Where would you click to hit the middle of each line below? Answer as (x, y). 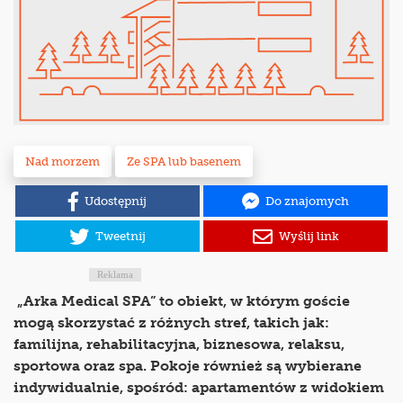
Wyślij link (309, 237)
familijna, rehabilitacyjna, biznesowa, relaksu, (179, 345)
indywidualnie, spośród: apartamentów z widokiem (199, 388)
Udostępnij (116, 201)
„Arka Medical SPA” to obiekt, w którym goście (182, 301)
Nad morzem (63, 162)
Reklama (115, 275)
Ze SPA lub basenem (184, 162)
